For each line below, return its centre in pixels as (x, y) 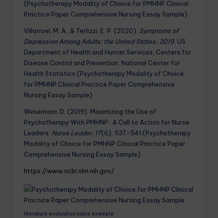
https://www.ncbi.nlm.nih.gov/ (69, 171)
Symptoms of (159, 30)
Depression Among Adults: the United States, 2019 (99, 41)
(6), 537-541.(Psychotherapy (146, 133)
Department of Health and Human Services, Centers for (108, 52)
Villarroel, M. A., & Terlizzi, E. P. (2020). (82, 30)
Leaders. (38, 133)
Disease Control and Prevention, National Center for (102, 63)
